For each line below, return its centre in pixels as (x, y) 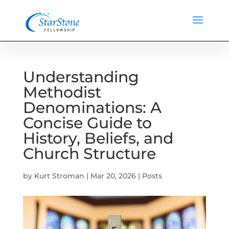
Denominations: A (92, 108)
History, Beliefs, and (98, 138)
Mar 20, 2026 (113, 176)
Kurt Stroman (59, 176)
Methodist (62, 92)
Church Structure (89, 154)
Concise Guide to (87, 123)
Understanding (81, 77)
